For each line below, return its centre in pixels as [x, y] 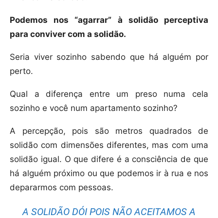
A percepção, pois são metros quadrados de [109, 131]
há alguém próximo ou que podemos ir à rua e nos [109, 173]
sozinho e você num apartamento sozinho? [94, 108]
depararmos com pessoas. [62, 188]
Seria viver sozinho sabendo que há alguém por [109, 57]
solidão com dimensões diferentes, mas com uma [109, 145]
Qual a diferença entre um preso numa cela [109, 94]
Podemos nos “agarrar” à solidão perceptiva [109, 20]
